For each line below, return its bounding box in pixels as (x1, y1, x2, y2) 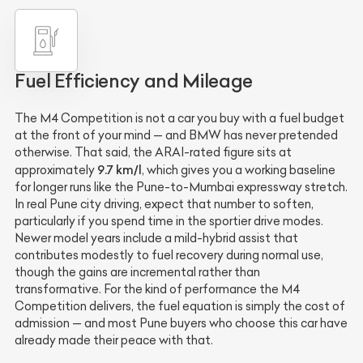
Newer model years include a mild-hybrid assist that (15, 231, 298, 246)
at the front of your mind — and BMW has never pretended (15, 128, 338, 143)
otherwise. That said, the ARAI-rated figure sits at (15, 145, 292, 160)
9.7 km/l (97, 162, 142, 178)
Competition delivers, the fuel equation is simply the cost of (15, 299, 345, 314)
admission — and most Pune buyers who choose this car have (15, 316, 348, 331)
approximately (15, 163, 97, 178)
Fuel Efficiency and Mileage (15, 70, 253, 93)
